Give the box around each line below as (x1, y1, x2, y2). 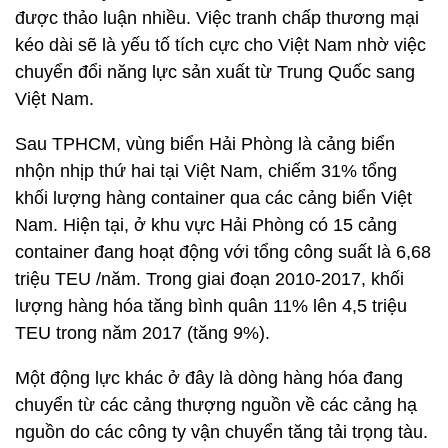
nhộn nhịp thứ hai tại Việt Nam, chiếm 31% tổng (15, 161, 397, 181)
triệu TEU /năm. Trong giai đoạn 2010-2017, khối (15, 269, 404, 289)
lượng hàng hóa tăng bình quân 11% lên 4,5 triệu (15, 296, 407, 316)
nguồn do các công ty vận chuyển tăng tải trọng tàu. (15, 422, 428, 442)
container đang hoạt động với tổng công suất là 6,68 (15, 242, 431, 262)
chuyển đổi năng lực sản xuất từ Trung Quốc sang (15, 62, 415, 82)
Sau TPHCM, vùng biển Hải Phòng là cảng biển (15, 134, 395, 154)
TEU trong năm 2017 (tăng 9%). (15, 323, 270, 343)
